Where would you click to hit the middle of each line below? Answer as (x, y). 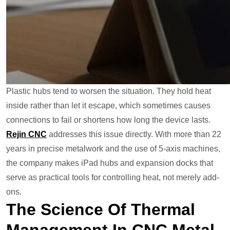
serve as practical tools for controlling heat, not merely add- (113, 178)
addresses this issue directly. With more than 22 (134, 135)
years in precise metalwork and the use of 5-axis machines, (113, 149)
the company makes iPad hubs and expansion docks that (110, 163)
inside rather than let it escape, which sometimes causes (108, 106)
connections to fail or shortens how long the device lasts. (108, 120)
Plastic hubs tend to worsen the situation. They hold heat (109, 91)
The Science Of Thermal (101, 210)
